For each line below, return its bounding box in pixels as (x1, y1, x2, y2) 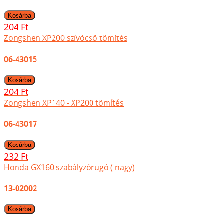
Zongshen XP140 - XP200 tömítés (4, 97, 124, 108)
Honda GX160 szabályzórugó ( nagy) (4, 162, 135, 173)
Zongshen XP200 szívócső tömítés (4, 33, 127, 44)
